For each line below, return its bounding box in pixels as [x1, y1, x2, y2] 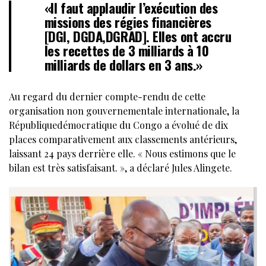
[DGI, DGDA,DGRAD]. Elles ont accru [44, 26, 232, 46]
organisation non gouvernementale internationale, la [9, 104, 239, 117]
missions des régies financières [44, 11, 211, 31]
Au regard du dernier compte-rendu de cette [9, 90, 205, 103]
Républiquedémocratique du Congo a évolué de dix [9, 118, 228, 131]
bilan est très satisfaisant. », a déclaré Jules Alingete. [9, 161, 232, 174]
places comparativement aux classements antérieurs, [9, 132, 237, 145]
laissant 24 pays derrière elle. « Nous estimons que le [9, 147, 236, 160]
